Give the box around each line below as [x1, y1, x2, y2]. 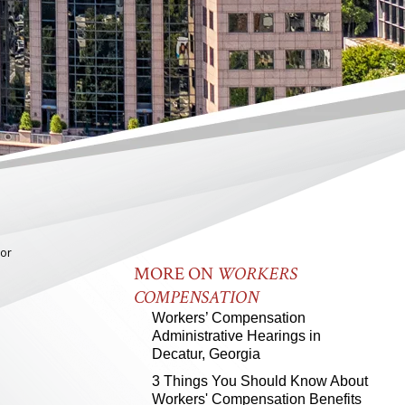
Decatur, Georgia [152, 346, 260, 362]
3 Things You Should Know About [152, 373, 368, 389]
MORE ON [134, 262, 217, 286]
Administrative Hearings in [152, 328, 321, 344]
